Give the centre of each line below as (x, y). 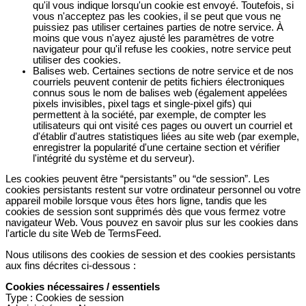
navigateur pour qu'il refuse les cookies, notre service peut (162, 49)
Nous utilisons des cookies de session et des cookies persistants (151, 254)
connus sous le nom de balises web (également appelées (160, 93)
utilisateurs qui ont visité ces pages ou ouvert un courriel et (163, 125)
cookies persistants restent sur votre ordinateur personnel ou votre (153, 190)
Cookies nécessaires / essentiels (83, 287)
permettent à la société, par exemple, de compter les (150, 114)
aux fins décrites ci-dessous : (71, 265)
